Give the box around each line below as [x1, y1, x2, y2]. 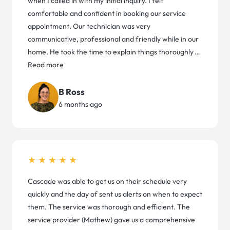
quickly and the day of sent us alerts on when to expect [28, 189, 202, 199]
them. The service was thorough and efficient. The [28, 202, 190, 212]
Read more [28, 60, 64, 70]
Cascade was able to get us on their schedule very [28, 177, 187, 186]
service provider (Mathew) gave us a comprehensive [28, 215, 195, 225]
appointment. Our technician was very [28, 22, 150, 31]
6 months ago [59, 99, 102, 109]
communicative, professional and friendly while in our [28, 34, 199, 44]
